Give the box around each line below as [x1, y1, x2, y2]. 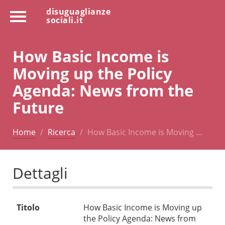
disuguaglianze [46, 6, 110, 17]
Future [13, 96, 64, 118]
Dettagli [13, 163, 68, 184]
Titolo [17, 202, 40, 213]
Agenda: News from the [13, 79, 193, 101]
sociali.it [46, 15, 83, 26]
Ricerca [48, 126, 75, 138]
